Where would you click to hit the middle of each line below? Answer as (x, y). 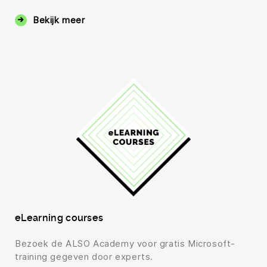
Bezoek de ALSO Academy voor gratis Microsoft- (125, 244)
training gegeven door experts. (84, 257)
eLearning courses (59, 218)
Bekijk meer (59, 20)
